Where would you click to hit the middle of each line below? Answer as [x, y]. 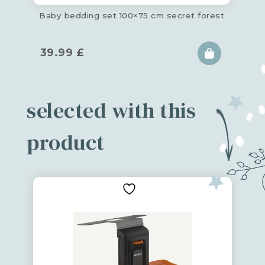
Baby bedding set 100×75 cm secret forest [132, 15]
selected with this [111, 110]
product [66, 142]
